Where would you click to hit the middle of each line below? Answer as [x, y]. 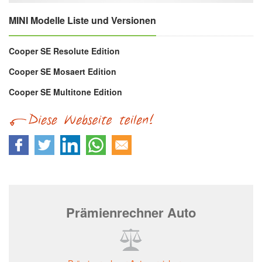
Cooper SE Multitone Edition [65, 92]
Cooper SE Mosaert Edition [63, 72]
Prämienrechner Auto [131, 213]
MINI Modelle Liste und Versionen [82, 20]
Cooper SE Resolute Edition [64, 51]
